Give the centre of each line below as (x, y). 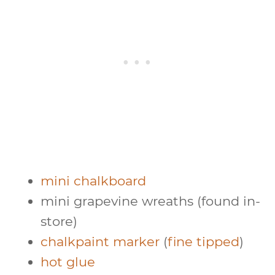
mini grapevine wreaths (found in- (150, 201)
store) (59, 221)
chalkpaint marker (100, 241)
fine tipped (203, 241)
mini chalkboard (93, 180)
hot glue (68, 261)
